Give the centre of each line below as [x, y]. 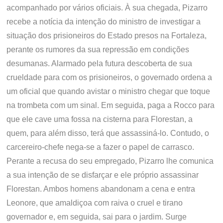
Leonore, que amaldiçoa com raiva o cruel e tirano [95, 203]
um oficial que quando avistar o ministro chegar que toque [109, 91]
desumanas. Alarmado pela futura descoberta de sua [100, 63]
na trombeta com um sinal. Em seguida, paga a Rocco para [111, 105]
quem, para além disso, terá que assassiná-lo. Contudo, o [108, 133]
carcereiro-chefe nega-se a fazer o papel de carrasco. [101, 147]
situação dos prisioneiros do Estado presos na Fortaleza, [107, 36]
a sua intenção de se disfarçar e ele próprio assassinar [103, 175]
